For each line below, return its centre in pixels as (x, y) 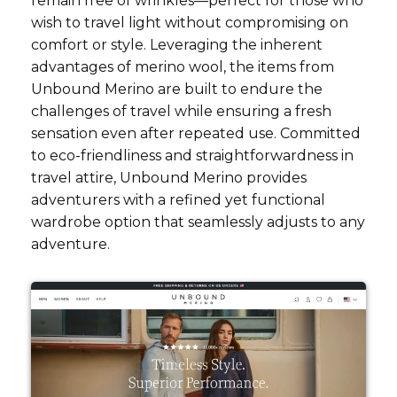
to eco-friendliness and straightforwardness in (192, 155)
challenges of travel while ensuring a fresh (181, 111)
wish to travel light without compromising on (190, 22)
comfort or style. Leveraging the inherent (177, 44)
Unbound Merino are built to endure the (177, 89)
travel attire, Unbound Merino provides (169, 177)
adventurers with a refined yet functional (178, 199)
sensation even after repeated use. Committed (196, 133)
